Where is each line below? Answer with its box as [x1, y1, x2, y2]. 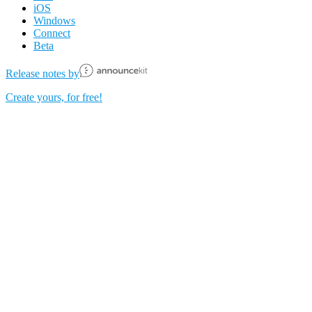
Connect [33, 26, 70, 39]
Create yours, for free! [6, 91, 102, 103]
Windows [33, 14, 75, 26]
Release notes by [6, 67, 79, 79]
